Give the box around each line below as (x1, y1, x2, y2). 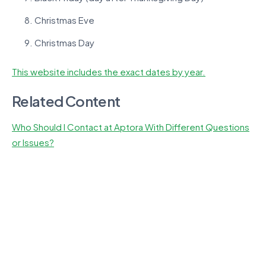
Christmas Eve (34, 14, 94, 26)
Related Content (12, 92, 121, 110)
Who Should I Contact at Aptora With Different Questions (12, 121, 249, 133)
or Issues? (12, 137, 54, 148)
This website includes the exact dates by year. (12, 65, 205, 77)
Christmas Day (34, 37, 94, 49)
